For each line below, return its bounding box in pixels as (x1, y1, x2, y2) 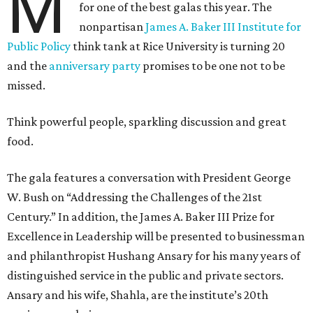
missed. (7, 78, 45, 93)
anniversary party (49, 59, 140, 73)
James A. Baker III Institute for (145, 20, 302, 34)
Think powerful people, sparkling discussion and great (7, 115, 286, 129)
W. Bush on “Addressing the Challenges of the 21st (7, 190, 262, 205)
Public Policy (7, 39, 71, 54)
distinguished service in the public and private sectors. (7, 268, 284, 283)
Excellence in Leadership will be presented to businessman (7, 229, 305, 244)
